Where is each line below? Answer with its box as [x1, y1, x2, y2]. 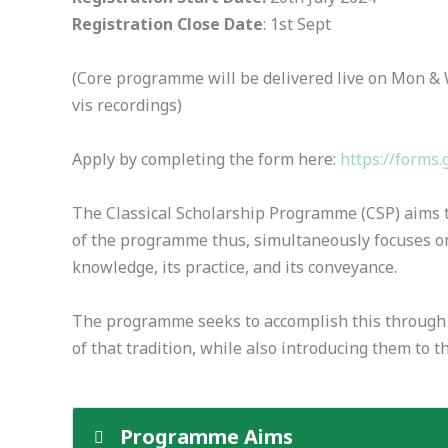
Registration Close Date [72, 13, 263, 35]
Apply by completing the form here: [72, 148, 340, 170]
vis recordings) [72, 94, 182, 116]
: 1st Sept [263, 13, 331, 35]
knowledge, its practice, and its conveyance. [72, 256, 417, 278]
